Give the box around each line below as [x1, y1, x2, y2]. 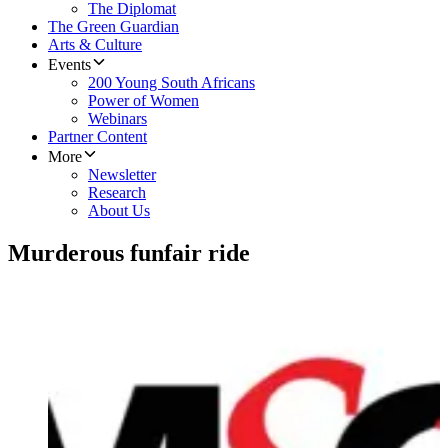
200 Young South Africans [88, 74, 255, 92]
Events [48, 56, 91, 74]
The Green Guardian [48, 18, 179, 36]
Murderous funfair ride [8, 240, 250, 267]
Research [88, 184, 146, 202]
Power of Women [88, 92, 199, 110]
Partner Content [48, 128, 147, 146]
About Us [88, 202, 150, 220]
